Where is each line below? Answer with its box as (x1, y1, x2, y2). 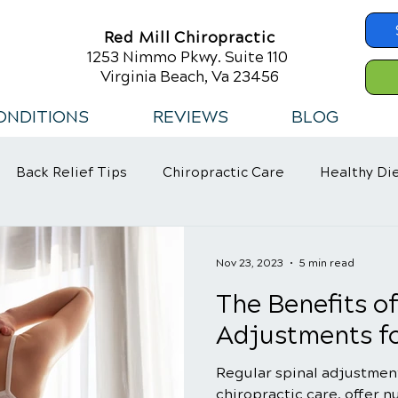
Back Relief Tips (16, 164, 127, 180)
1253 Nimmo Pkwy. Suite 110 (87, 48, 291, 67)
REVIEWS (152, 107, 228, 127)
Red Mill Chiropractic (103, 28, 275, 47)
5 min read (299, 257, 354, 269)
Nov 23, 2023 (216, 257, 283, 269)
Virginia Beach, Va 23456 (99, 68, 279, 86)
